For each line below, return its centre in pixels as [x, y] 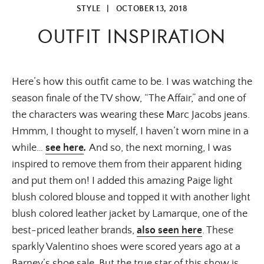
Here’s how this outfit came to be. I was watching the [132, 82]
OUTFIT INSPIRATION [132, 37]
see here [65, 148]
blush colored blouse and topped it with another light [131, 197]
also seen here [169, 230]
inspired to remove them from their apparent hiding [127, 164]
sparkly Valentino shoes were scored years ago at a [126, 247]
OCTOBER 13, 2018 [152, 9]
